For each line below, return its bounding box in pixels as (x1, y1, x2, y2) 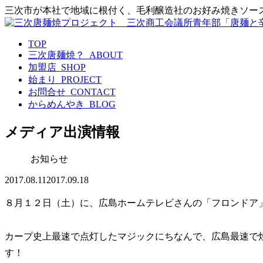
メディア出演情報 (5, 124, 120, 140)
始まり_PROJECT (28, 75, 102, 85)
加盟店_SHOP (28, 62, 86, 72)
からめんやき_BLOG (28, 99, 116, 109)
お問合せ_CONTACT (28, 87, 116, 97)
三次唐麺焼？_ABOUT (28, 50, 123, 60)
